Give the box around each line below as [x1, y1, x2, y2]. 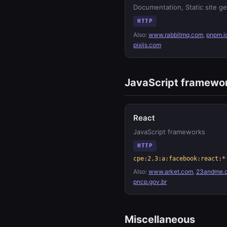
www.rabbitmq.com [148, 31, 203, 39]
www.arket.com [148, 168, 193, 175]
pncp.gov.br [133, 178, 167, 185]
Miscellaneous [125, 213, 195, 225]
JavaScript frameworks [133, 128, 205, 136]
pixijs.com [133, 41, 161, 49]
